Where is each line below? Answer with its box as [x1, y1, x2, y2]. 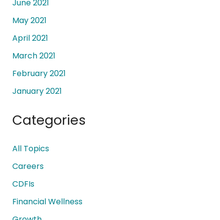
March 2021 [12, 50, 55, 61]
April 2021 [12, 32, 48, 44]
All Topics [12, 142, 49, 154]
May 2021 [12, 14, 47, 26]
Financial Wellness [12, 195, 82, 207]
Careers [12, 160, 44, 172]
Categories [12, 110, 86, 130]
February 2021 [12, 67, 66, 79]
